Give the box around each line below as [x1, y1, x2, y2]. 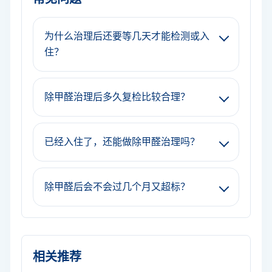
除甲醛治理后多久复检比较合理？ [44, 92, 190, 102]
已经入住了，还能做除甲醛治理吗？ [44, 137, 200, 147]
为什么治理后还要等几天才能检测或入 [44, 31, 209, 41]
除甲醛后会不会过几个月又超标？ [44, 182, 190, 192]
